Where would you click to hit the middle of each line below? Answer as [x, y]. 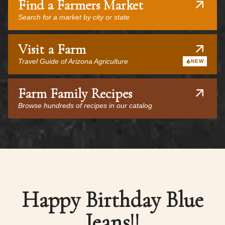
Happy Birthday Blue [113, 200]
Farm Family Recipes [75, 93]
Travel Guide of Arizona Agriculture [73, 61]
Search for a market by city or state [74, 17]
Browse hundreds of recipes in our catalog [85, 105]
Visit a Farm [52, 49]
